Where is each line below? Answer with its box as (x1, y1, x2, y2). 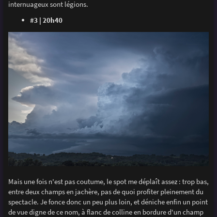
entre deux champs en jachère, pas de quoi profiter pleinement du (8, 186, 203, 196)
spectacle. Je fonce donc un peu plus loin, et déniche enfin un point (8, 197, 208, 206)
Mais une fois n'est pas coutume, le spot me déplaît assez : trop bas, (8, 176, 209, 186)
